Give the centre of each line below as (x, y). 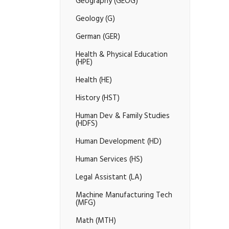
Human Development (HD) (119, 142)
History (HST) (98, 99)
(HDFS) (87, 124)
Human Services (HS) (109, 160)
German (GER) (98, 37)
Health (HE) (94, 81)
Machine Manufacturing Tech (124, 196)
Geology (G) (95, 19)
